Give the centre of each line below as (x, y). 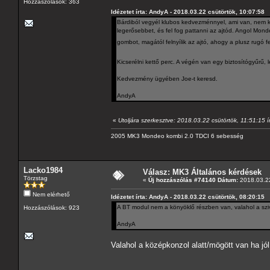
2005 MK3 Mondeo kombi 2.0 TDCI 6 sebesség (177, 136)
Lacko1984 (43, 170)
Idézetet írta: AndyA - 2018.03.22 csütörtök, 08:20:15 (188, 196)
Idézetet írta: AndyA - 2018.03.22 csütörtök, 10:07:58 (188, 11)
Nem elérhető (50, 194)
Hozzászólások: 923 (52, 207)
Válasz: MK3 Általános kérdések (202, 172)
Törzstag (36, 178)
